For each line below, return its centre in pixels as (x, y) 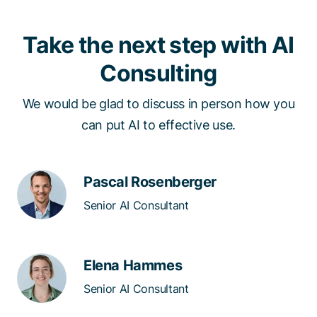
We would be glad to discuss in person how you (158, 103)
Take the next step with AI (158, 45)
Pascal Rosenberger (150, 181)
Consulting (158, 73)
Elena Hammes (133, 265)
